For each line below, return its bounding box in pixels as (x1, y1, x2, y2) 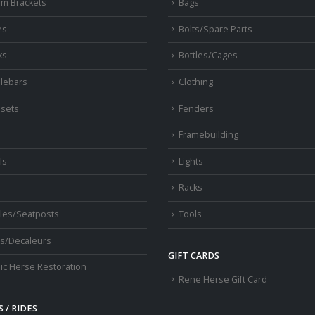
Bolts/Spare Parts (179, 22, 252, 35)
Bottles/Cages (179, 49, 238, 62)
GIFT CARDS (168, 249, 219, 262)
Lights (179, 155, 203, 167)
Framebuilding (179, 129, 238, 141)
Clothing (179, 75, 213, 88)
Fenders (179, 102, 214, 115)
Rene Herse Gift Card (179, 273, 267, 285)
